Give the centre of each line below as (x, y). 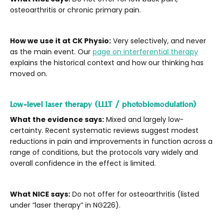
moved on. (29, 73)
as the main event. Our (51, 52)
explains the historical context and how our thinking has (107, 62)
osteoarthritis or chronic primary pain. (75, 10)
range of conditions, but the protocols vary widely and (104, 152)
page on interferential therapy (145, 52)
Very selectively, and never (159, 41)
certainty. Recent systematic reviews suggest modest (104, 130)
